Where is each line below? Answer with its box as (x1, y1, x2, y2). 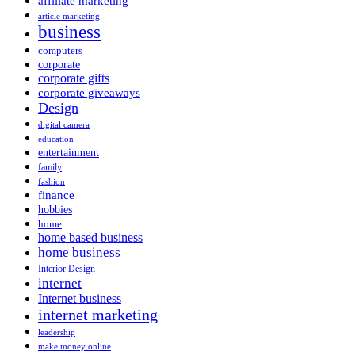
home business (38, 244, 120, 260)
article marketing (38, 10, 100, 21)
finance (38, 188, 74, 201)
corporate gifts (38, 71, 109, 85)
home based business (38, 230, 143, 244)
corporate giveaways (38, 86, 140, 99)
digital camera (38, 119, 90, 129)
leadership (38, 327, 75, 337)
